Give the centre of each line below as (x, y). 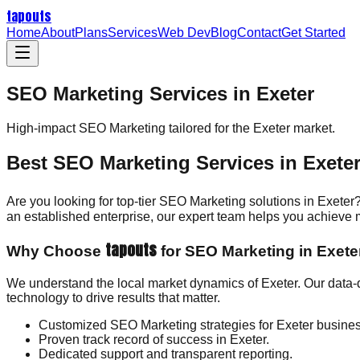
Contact (259, 33)
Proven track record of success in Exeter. (154, 340)
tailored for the (209, 128)
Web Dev (184, 33)
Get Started (313, 33)
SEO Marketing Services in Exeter (160, 93)
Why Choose (56, 252)
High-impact (43, 128)
